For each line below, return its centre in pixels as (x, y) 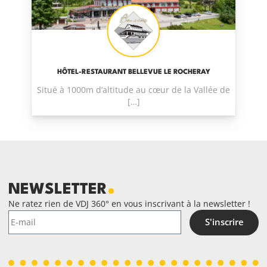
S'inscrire (224, 222)
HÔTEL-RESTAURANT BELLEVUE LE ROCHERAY (133, 72)
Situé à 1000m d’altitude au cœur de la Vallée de (133, 89)
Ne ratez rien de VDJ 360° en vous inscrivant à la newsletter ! (129, 203)
